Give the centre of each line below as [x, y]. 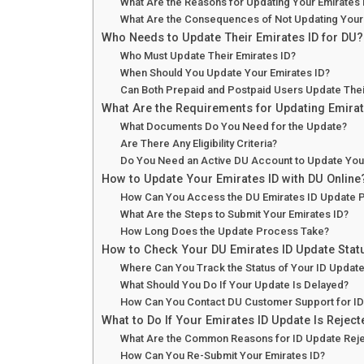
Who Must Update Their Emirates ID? [208, 56]
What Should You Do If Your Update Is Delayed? [234, 285]
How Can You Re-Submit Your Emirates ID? [222, 356]
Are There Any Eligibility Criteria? [198, 144]
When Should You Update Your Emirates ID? [225, 73]
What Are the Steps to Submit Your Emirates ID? [234, 214]
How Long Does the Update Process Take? [224, 232]
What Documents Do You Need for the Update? [233, 127]
